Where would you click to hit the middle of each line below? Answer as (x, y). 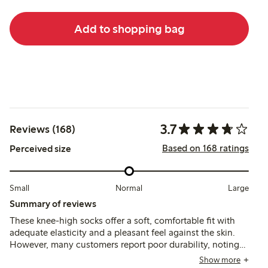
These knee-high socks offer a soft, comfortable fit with (122, 220)
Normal (129, 188)
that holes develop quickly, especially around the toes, (121, 256)
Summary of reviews (53, 203)
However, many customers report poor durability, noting (124, 244)
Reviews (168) (42, 130)
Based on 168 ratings (205, 148)
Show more (220, 260)
